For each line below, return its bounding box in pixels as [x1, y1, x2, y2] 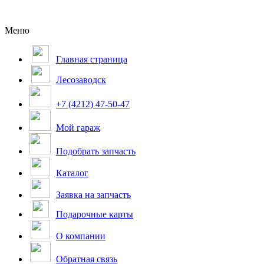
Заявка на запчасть [56, 190, 131, 200]
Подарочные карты [56, 209, 133, 219]
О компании [56, 231, 105, 241]
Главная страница [56, 54, 127, 64]
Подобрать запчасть [56, 146, 136, 156]
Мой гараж [56, 123, 100, 133]
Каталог [56, 168, 88, 178]
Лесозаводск [56, 75, 106, 85]
